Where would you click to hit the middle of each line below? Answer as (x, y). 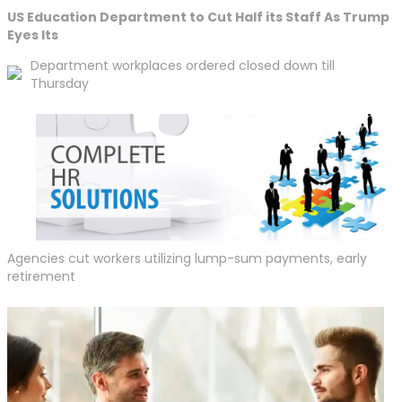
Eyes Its (33, 35)
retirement (41, 276)
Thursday (60, 84)
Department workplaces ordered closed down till (183, 66)
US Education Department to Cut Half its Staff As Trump (198, 17)
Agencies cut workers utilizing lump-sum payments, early (187, 258)
